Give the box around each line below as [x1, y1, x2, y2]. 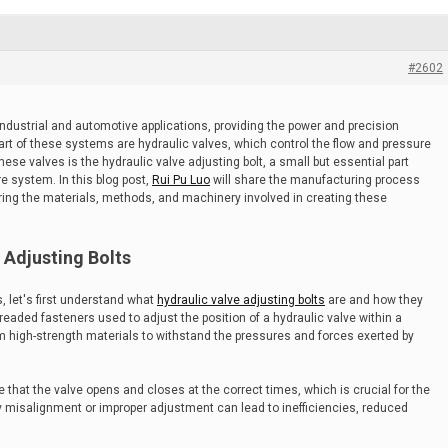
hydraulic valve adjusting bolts [157, 293, 325, 307]
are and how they [325, 293, 423, 307]
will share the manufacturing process [210, 173, 420, 187]
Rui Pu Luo [152, 173, 210, 187]
